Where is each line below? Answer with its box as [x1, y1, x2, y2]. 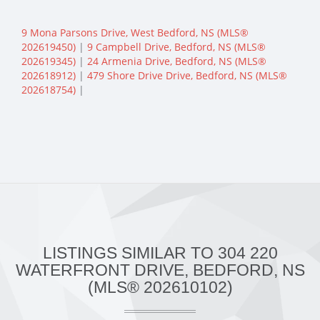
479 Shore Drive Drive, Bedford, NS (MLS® [87, 69, 287, 83]
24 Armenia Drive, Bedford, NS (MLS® [87, 54, 266, 69]
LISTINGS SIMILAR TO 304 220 [42, 244, 278, 263]
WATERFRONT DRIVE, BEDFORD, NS [15, 261, 305, 280]
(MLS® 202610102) [87, 278, 233, 297]
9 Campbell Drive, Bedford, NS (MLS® [87, 40, 266, 54]
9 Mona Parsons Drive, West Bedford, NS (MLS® [21, 26, 249, 40]
